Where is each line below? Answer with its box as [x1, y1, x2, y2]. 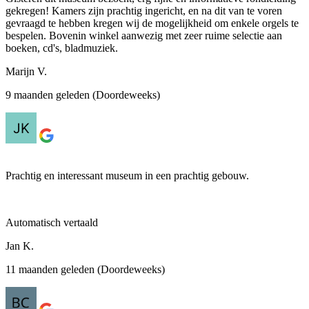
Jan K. [6, 239, 34, 252]
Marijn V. [6, 65, 47, 77]
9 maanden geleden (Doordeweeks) [6, 88, 160, 101]
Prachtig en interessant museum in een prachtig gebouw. [6, 169, 249, 181]
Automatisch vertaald [6, 216, 98, 228]
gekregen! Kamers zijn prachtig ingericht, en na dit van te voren [6, 4, 282, 17]
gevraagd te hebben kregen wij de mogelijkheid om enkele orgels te [6, 17, 299, 29]
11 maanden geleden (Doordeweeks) [6, 263, 165, 275]
